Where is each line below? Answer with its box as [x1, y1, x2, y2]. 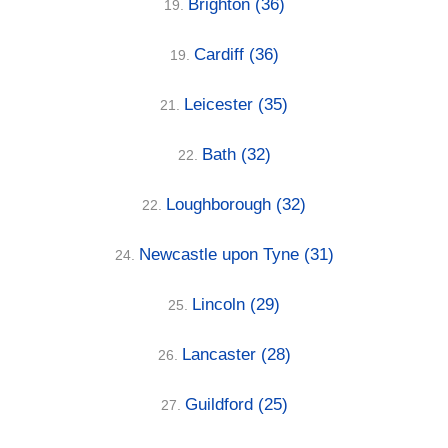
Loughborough [166, 194, 276, 214]
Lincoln [192, 294, 250, 314]
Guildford [184, 394, 258, 414]
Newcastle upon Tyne [138, 244, 304, 264]
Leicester [184, 94, 258, 114]
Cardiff [193, 44, 249, 64]
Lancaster [181, 344, 261, 364]
